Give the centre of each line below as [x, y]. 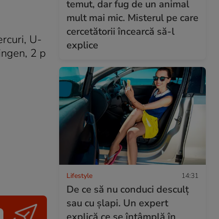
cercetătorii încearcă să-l [120, 31]
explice [82, 45]
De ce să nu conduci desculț [128, 189]
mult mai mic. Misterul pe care [132, 18]
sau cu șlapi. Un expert [117, 203]
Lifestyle [79, 175]
